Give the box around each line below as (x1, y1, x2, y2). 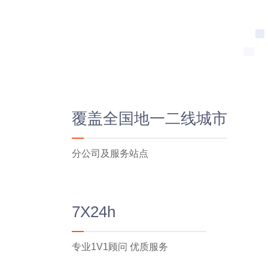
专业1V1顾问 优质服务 (72, 241, 168, 252)
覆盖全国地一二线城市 (72, 109, 227, 127)
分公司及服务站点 (72, 148, 148, 159)
